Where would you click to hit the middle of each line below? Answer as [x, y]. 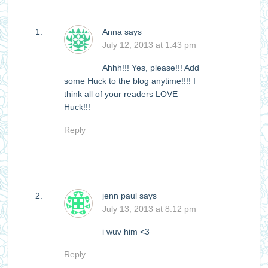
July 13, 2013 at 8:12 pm [149, 208]
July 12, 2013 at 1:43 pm [149, 45]
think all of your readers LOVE [121, 94]
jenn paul [119, 195]
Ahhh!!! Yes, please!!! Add [150, 67]
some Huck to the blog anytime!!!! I [130, 80]
